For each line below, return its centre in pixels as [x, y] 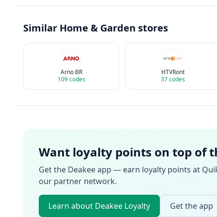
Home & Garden [98, 28]
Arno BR [71, 72]
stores [152, 28]
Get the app [192, 206]
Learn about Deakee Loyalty [99, 206]
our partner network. [78, 181]
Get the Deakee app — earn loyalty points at [120, 170]
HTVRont [173, 72]
